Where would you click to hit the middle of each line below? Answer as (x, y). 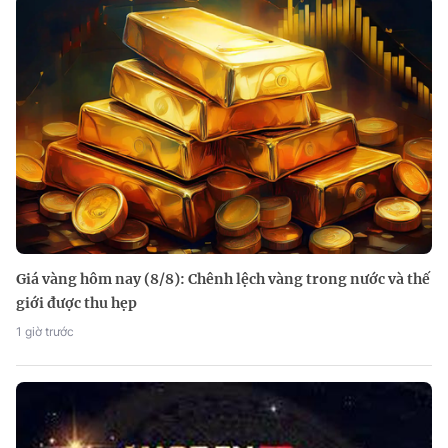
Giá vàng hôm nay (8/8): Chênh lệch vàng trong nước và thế (223, 279)
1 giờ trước (45, 332)
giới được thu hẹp (76, 303)
